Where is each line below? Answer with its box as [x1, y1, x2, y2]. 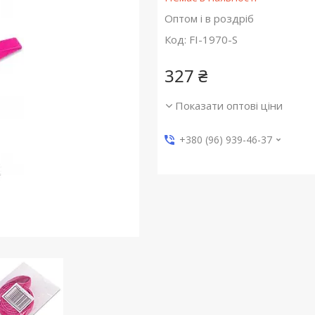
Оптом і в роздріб [164, 11, 254, 26]
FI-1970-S [188, 32, 238, 47]
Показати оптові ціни [174, 98, 283, 113]
